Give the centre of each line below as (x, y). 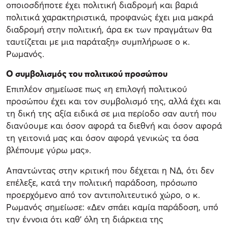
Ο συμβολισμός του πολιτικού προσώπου (87, 73)
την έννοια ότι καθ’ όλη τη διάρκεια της (85, 219)
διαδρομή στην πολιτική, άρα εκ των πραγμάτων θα (109, 29)
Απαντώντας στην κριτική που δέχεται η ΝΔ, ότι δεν (110, 170)
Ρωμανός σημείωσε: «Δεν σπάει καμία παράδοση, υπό (112, 207)
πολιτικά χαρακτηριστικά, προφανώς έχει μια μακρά (110, 17)
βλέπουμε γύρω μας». (49, 150)
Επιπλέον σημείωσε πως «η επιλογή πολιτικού (97, 89)
